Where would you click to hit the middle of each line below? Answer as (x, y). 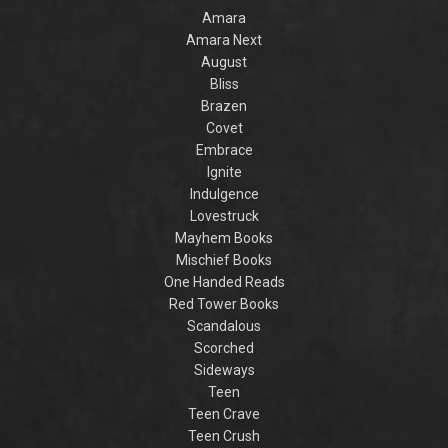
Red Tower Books (224, 304)
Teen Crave (224, 414)
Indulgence (224, 194)
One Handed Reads (224, 282)
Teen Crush (224, 436)
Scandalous (224, 326)
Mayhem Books (224, 238)
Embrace (224, 150)
